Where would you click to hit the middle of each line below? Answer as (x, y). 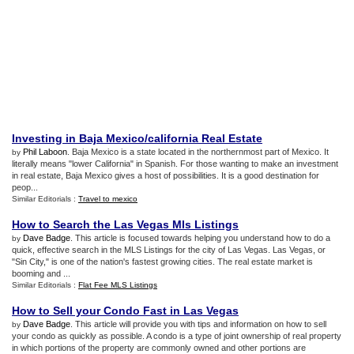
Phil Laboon (45, 152)
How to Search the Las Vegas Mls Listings (125, 224)
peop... (25, 187)
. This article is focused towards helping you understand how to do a (200, 238)
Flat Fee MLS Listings (118, 285)
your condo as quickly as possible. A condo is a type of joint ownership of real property (177, 336)
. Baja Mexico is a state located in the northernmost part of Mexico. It (198, 152)
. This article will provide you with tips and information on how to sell (198, 324)
